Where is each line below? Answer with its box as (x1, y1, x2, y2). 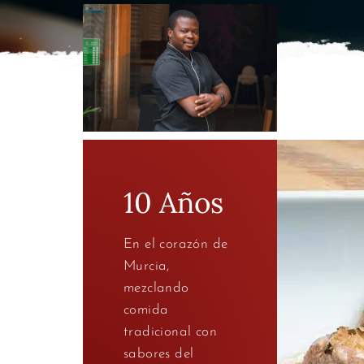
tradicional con (123, 325, 218, 339)
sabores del (123, 347, 194, 361)
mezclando (123, 281, 189, 295)
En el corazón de (123, 237, 228, 251)
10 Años (123, 184, 223, 221)
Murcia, (123, 259, 170, 273)
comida (123, 303, 169, 317)
